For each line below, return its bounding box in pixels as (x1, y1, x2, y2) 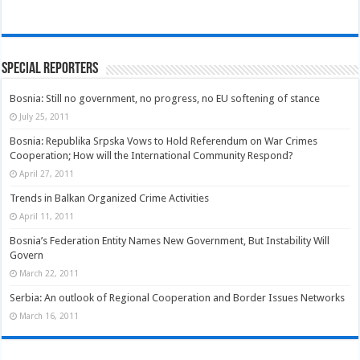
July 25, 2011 (19, 112, 70, 122)
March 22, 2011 (19, 268, 80, 279)
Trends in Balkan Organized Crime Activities (10, 192, 210, 205)
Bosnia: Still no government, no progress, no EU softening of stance (10, 92, 321, 105)
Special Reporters (2, 61, 99, 78)
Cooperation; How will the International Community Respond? (10, 149, 294, 162)
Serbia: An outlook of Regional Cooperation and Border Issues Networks (10, 292, 346, 305)
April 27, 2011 (19, 169, 75, 179)
